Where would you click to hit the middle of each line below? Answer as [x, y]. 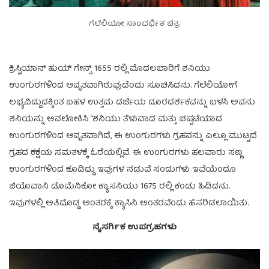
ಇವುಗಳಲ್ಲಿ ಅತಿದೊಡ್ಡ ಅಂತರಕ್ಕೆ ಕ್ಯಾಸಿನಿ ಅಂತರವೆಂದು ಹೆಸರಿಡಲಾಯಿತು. [129, 203]
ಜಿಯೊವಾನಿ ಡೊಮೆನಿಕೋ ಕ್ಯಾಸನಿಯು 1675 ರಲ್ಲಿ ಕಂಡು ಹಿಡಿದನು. [119, 186]
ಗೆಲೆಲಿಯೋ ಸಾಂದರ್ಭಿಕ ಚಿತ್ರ [134, 24]
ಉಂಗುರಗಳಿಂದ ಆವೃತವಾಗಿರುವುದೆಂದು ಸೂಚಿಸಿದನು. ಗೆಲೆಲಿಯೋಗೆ [123, 86]
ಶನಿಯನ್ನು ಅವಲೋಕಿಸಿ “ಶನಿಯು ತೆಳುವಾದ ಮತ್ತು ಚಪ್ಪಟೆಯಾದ [116, 119]
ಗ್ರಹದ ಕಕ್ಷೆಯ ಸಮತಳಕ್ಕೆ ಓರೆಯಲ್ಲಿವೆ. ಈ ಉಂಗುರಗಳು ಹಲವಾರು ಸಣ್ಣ [126, 153]
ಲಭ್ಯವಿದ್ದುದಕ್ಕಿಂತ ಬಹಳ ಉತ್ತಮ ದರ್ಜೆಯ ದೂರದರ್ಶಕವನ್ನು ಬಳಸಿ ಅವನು [132, 102]
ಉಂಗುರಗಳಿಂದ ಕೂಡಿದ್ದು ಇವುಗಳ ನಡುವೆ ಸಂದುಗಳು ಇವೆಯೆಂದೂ [122, 170]
